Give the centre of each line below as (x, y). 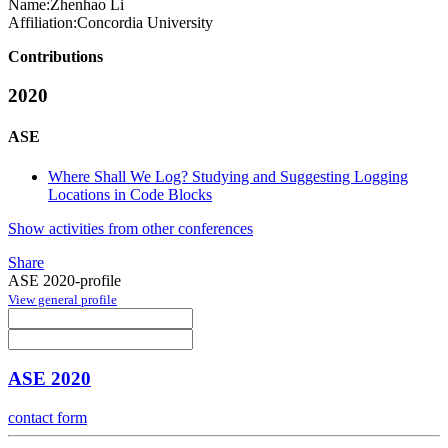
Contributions (55, 57)
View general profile (62, 299)
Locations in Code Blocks (130, 194)
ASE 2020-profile (64, 280)
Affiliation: (42, 23)
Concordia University (145, 23)
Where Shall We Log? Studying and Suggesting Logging (228, 176)
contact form (47, 418)
